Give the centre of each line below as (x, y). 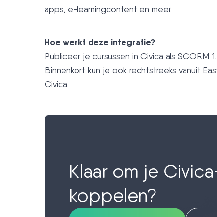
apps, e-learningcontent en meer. (108, 9)
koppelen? (113, 196)
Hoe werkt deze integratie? (100, 42)
